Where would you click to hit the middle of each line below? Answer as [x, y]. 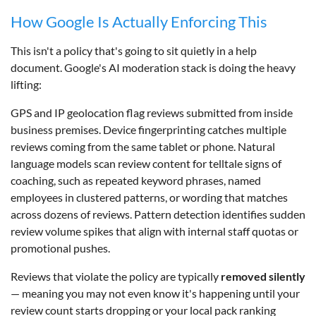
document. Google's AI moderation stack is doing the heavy [153, 67]
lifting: [26, 84]
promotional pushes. [60, 248]
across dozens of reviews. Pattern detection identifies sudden [158, 214]
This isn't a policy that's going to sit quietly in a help [134, 50]
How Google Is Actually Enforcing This [139, 21]
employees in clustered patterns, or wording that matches [149, 197]
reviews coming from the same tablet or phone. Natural [143, 146]
